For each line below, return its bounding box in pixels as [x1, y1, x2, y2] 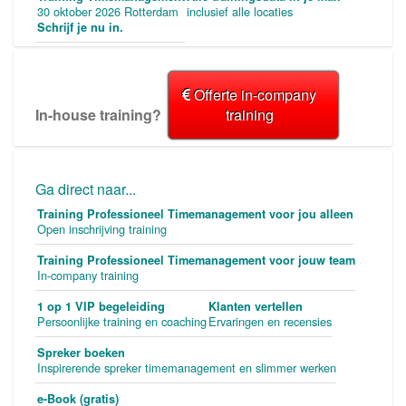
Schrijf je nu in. [37, 19, 123, 36]
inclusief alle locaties [187, 3, 293, 21]
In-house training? [35, 104, 161, 126]
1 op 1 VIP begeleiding [37, 298, 165, 315]
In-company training [37, 266, 139, 285]
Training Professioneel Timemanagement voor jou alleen [37, 206, 353, 223]
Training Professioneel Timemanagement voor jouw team [37, 252, 355, 269]
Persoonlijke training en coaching [37, 313, 207, 331]
